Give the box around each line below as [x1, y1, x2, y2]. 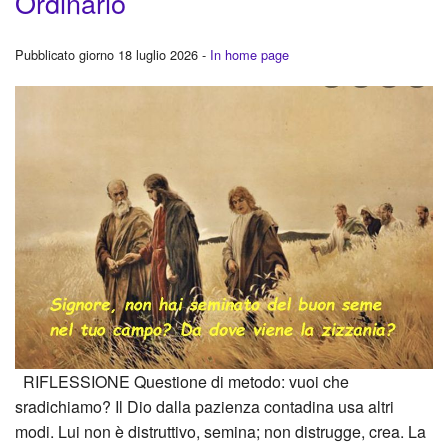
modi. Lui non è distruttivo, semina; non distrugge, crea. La [15, 420, 426, 443]
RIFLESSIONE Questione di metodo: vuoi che [15, 370, 349, 393]
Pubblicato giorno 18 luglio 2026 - [15, 44, 210, 64]
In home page [210, 44, 289, 64]
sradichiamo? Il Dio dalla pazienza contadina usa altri [15, 395, 394, 418]
